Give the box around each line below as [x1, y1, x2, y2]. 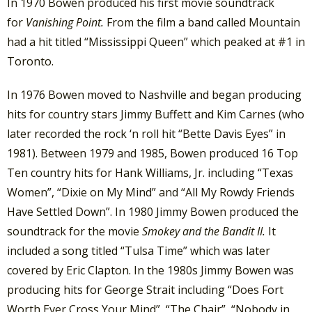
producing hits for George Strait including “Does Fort [7, 281, 283, 297]
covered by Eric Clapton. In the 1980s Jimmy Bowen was [7, 262, 294, 278]
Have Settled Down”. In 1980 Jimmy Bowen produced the [7, 203, 299, 219]
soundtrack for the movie [7, 223, 142, 239]
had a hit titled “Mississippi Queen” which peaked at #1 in [7, 34, 305, 50]
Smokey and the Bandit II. [142, 223, 268, 239]
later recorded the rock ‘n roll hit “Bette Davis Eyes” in [7, 125, 286, 141]
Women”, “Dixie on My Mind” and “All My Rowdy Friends [7, 184, 295, 200]
